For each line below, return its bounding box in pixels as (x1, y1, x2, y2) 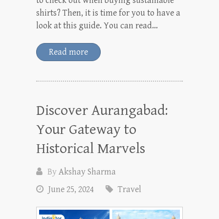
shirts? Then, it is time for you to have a (36, 7, 180, 18)
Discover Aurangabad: (36, 102, 168, 119)
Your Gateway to (36, 121, 136, 138)
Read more (49, 46, 88, 57)
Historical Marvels (36, 140, 145, 157)
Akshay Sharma (59, 166, 116, 177)
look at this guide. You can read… (36, 20, 158, 31)
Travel (118, 184, 141, 195)
